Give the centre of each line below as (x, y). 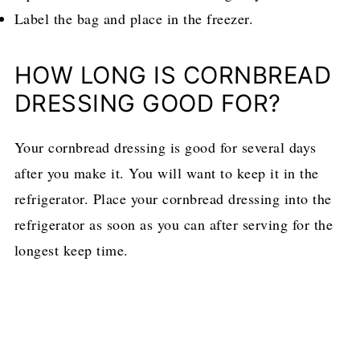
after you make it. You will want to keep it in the (166, 172)
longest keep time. (71, 250)
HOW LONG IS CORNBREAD (173, 75)
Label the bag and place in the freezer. (134, 18)
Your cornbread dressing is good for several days (165, 147)
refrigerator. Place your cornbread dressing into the (173, 198)
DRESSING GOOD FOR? (147, 103)
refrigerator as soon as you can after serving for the (174, 224)
